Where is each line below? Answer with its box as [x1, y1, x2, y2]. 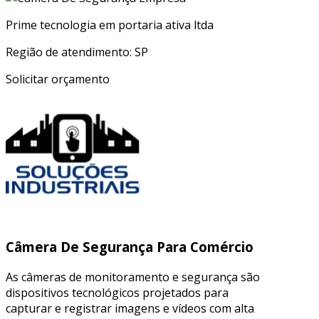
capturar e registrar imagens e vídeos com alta [6, 300, 254, 316]
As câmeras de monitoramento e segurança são [6, 268, 260, 285]
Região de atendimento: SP [6, 44, 148, 61]
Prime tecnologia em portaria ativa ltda [6, 17, 214, 33]
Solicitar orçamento [6, 71, 110, 88]
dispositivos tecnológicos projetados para [6, 284, 229, 300]
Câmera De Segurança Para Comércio [6, 237, 253, 256]
